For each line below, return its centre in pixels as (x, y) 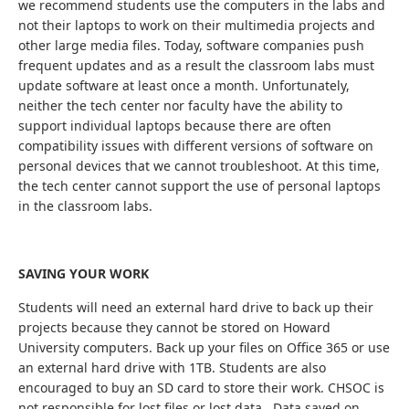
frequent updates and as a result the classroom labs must (196, 65)
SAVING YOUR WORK (84, 273)
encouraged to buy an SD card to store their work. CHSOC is (201, 388)
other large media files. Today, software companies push (191, 45)
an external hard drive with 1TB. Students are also (172, 367)
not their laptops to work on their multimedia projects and (197, 25)
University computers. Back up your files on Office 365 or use (204, 347)
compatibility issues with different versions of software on (196, 146)
